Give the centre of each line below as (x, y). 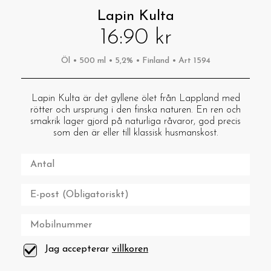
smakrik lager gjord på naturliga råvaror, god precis (135, 122)
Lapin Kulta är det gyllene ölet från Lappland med (135, 99)
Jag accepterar (78, 249)
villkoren (130, 249)
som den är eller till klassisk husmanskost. (135, 133)
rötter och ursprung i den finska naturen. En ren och (135, 110)
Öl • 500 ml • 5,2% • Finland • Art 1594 (135, 61)
